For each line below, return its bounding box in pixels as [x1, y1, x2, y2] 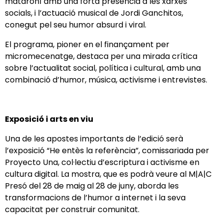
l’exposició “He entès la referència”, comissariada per [5, 145, 209, 157]
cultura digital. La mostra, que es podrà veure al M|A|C [5, 168, 212, 180]
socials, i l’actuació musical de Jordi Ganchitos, [5, 7, 183, 19]
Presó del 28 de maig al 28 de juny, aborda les [5, 180, 179, 192]
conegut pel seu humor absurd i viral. [5, 19, 150, 31]
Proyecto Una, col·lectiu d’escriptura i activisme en [5, 157, 199, 168]
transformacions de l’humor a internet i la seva [5, 192, 186, 204]
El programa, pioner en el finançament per [5, 39, 169, 51]
